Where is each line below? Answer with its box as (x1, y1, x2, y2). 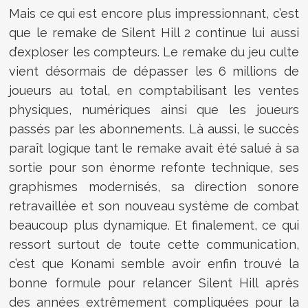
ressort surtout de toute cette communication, (9, 237, 299, 252)
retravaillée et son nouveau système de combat (9, 199, 299, 214)
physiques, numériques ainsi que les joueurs (9, 102, 299, 118)
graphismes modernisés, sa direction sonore (9, 179, 299, 195)
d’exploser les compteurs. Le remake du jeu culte (9, 45, 299, 60)
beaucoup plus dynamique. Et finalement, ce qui (9, 218, 299, 233)
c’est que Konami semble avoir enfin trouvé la (9, 256, 299, 272)
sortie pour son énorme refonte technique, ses (9, 160, 299, 175)
